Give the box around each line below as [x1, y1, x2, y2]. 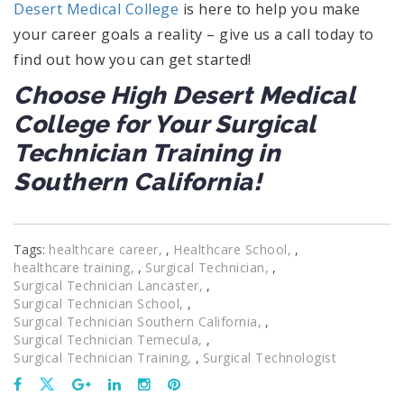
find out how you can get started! [14, 49, 252, 69]
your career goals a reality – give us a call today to [14, 23, 374, 44]
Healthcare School [173, 240, 288, 258]
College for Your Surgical [14, 109, 316, 138]
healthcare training [14, 258, 131, 276]
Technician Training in [14, 138, 280, 167]
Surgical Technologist [202, 348, 336, 366]
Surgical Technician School [14, 294, 179, 312]
